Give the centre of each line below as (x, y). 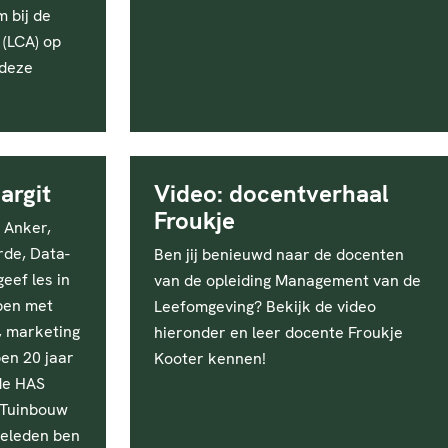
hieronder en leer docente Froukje (278, 332)
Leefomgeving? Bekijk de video (265, 306)
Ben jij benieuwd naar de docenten (279, 254)
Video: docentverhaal (271, 193)
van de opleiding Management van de (287, 280)
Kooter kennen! (210, 358)
